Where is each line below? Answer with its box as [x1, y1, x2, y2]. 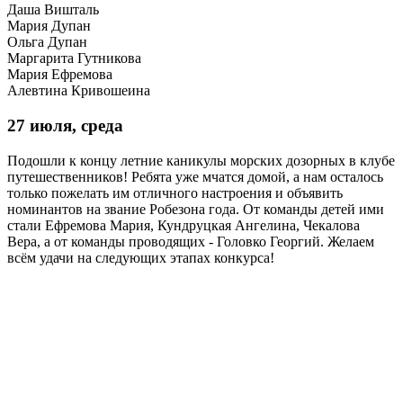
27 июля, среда [7, 116, 123, 135]
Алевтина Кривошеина [7, 83, 150, 99]
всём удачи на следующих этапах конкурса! [7, 249, 274, 265]
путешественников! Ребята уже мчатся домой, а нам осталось [7, 168, 383, 184]
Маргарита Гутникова [7, 50, 141, 67]
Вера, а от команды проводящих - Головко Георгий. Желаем [7, 233, 374, 249]
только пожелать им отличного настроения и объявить [7, 184, 343, 201]
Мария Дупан [7, 18, 91, 34]
